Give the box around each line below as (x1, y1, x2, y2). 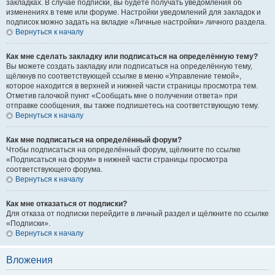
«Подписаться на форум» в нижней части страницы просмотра (6, 155, 228, 164)
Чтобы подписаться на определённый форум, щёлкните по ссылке (6, 145, 241, 154)
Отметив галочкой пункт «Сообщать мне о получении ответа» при (6, 91, 238, 100)
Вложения (6, 255, 53, 265)
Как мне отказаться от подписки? (6, 199, 127, 208)
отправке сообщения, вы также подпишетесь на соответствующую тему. (6, 101, 259, 110)
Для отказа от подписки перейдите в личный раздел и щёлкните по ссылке (6, 209, 269, 218)
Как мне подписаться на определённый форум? (6, 136, 182, 144)
